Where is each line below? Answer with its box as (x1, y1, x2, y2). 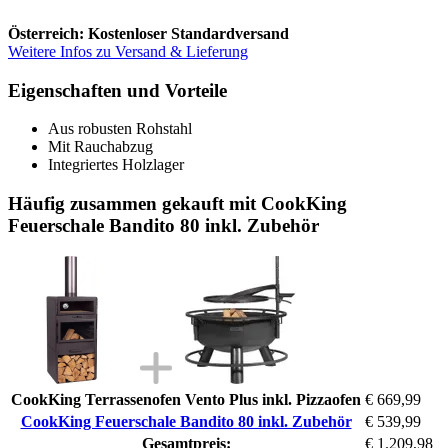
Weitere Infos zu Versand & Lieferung (8, 42, 248, 60)
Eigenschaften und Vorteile (8, 79, 227, 101)
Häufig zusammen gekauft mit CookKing (8, 192, 347, 214)
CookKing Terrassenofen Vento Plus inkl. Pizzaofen (11, 390, 361, 408)
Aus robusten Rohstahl (48, 120, 192, 138)
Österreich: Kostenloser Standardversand (8, 24, 289, 42)
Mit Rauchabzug (48, 138, 153, 156)
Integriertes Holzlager (48, 156, 184, 174)
